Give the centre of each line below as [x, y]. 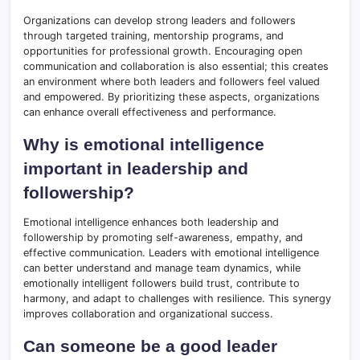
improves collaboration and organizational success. [148, 314]
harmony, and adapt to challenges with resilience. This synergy [177, 299]
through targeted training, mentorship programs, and [153, 36]
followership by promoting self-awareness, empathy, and [163, 238]
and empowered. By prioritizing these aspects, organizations [172, 97]
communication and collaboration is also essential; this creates [176, 67]
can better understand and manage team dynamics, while [162, 268]
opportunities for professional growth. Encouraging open [163, 51]
